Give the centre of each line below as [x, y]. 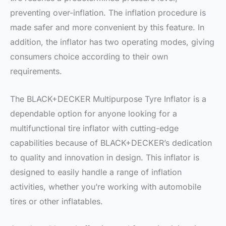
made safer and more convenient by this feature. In [107, 27]
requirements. [36, 71]
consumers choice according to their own [89, 56]
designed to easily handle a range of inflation [96, 172]
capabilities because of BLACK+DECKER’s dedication [111, 143]
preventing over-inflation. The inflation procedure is [108, 12]
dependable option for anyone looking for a [94, 113]
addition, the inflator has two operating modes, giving [112, 42]
